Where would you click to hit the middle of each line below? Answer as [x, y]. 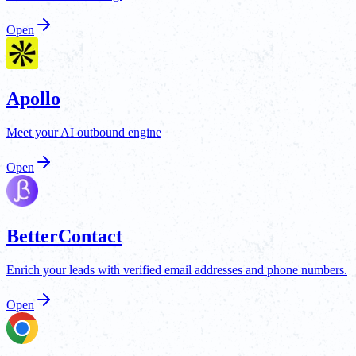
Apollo [33, 99]
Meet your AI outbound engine [84, 133]
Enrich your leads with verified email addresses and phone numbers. [177, 269]
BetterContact [64, 236]
